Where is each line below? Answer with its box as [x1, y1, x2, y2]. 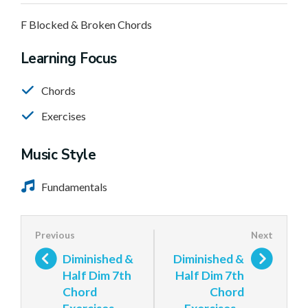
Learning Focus [21, 49, 117, 68]
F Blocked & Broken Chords [21, 18, 152, 31]
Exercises [41, 109, 86, 122]
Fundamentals [41, 180, 107, 193]
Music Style [21, 145, 96, 164]
